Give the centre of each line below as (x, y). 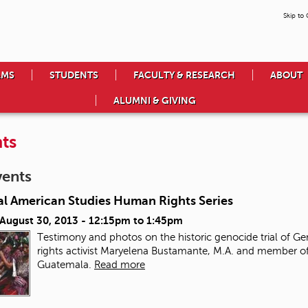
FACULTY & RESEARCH (184, 75)
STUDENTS (74, 75)
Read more (120, 265)
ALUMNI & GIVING (154, 101)
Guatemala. (64, 265)
